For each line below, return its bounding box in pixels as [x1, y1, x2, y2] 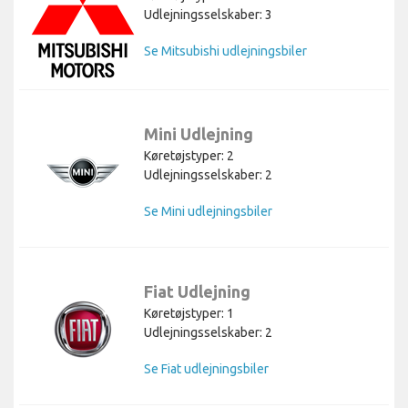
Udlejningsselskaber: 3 [144, 6, 272, 22]
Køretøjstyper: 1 [144, 305, 234, 321]
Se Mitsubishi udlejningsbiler [144, 43, 307, 58]
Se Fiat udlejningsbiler [144, 361, 269, 376]
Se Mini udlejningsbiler [144, 203, 272, 219]
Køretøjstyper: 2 [144, 148, 234, 163]
